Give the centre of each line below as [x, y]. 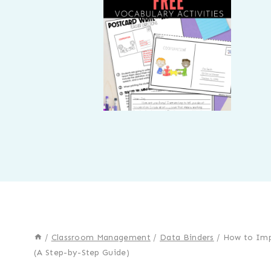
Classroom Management [101, 237]
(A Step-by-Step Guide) [82, 252]
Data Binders [187, 237]
